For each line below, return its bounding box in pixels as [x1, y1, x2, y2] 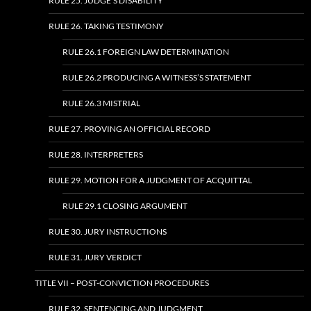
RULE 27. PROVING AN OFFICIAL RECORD [49, 124, 210, 134]
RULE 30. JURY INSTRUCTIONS [49, 226, 167, 237]
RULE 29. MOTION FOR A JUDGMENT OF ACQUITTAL [49, 175, 252, 185]
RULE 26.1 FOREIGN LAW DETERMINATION [62, 47, 229, 57]
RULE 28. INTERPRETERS [49, 149, 143, 160]
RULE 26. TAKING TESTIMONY [49, 21, 164, 31]
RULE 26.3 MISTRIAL [62, 98, 140, 108]
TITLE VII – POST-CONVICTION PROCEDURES [35, 278, 209, 288]
